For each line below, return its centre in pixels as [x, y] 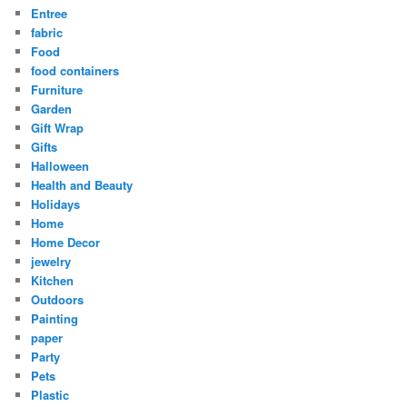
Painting [55, 318]
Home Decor [66, 242]
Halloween [60, 165]
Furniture [57, 89]
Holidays [56, 203]
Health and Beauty [82, 184]
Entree [50, 13]
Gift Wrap [58, 127]
